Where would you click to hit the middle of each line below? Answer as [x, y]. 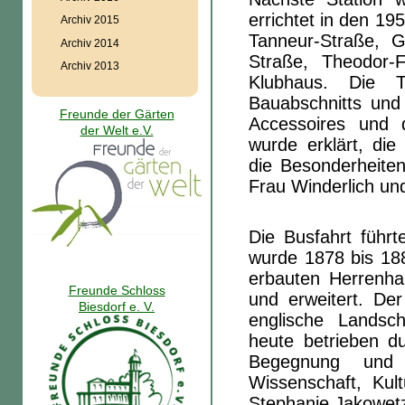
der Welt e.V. [117, 130]
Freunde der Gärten [117, 113]
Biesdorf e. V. [117, 306]
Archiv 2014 [89, 42]
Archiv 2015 [89, 20]
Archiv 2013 [89, 65]
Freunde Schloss [117, 290]
